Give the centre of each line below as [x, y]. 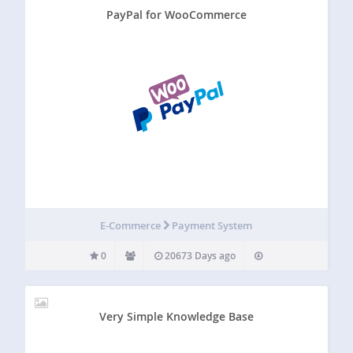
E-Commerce [132, 225]
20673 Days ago [199, 255]
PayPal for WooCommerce [176, 14]
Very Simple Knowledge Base [176, 316]
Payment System [212, 225]
